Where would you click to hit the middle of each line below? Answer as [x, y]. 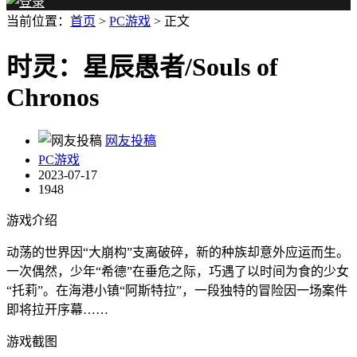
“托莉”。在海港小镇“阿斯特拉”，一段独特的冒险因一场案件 [177, 290]
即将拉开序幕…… [57, 309]
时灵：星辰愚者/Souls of [142, 67]
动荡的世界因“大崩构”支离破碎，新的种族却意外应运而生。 [178, 252]
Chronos [53, 98]
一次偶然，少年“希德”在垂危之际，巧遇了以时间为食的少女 [178, 271]
